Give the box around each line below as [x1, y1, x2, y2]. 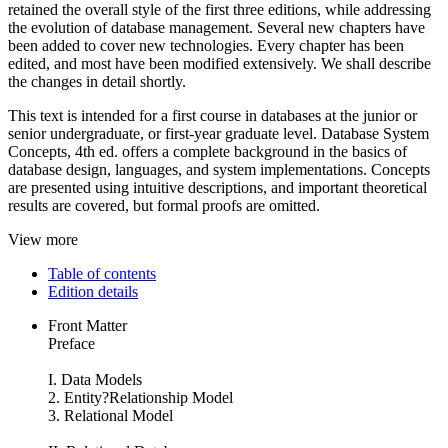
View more [8, 230, 78, 248]
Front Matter [48, 316, 127, 334]
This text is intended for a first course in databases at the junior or [8, 106, 417, 124]
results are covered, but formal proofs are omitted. [8, 196, 320, 214]
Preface [48, 334, 95, 352]
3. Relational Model [48, 406, 173, 424]
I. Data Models [48, 370, 142, 388]
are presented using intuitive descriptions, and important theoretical [8, 178, 427, 196]
